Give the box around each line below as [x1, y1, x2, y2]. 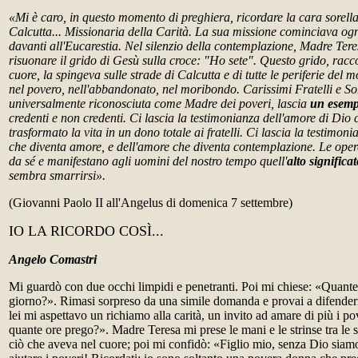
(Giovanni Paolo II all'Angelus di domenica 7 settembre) [9, 196, 292, 209]
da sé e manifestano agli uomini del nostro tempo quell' [9, 154, 287, 168]
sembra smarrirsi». [9, 169, 105, 182]
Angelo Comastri [9, 253, 97, 266]
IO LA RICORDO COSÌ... [9, 223, 164, 239]
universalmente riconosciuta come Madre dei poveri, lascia [9, 97, 310, 110]
